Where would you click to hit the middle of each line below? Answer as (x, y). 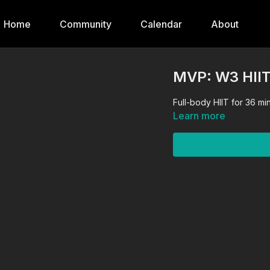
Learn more (199, 116)
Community (86, 24)
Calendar (161, 24)
